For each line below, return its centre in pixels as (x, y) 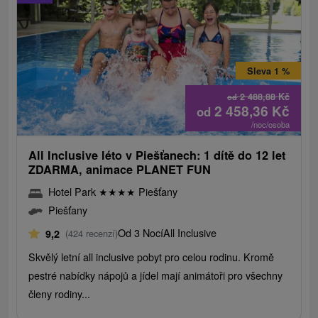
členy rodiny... (60, 294)
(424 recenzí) (92, 234)
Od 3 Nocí (141, 233)
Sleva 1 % (268, 71)
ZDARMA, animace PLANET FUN (120, 170)
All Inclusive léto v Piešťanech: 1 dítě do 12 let (157, 155)
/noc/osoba (270, 125)
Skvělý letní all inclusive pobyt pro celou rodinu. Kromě (152, 257)
